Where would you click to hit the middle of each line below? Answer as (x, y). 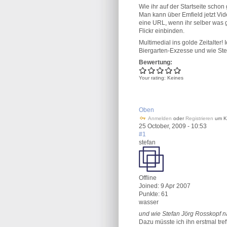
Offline (148, 178)
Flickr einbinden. (162, 31)
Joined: (149, 186)
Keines (175, 78)
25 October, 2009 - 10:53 (173, 126)
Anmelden (160, 118)
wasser (149, 202)
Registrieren (199, 118)
